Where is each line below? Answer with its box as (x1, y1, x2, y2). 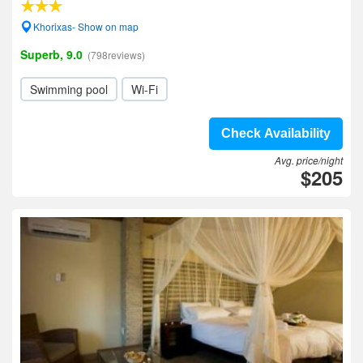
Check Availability (221, 126, 331, 140)
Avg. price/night (275, 153, 343, 167)
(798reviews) (88, 48, 145, 62)
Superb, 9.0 (20, 46, 83, 62)
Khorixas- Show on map (33, 19, 139, 33)
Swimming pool (30, 81, 108, 97)
